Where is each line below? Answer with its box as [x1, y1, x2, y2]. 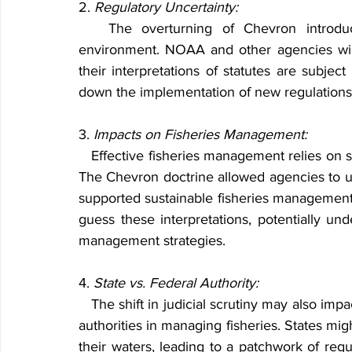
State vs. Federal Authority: [93, 275, 258, 291]
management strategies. [79, 233, 225, 248]
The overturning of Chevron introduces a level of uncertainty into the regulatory [79, 20, 108, 36]
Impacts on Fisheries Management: [93, 126, 307, 142]
